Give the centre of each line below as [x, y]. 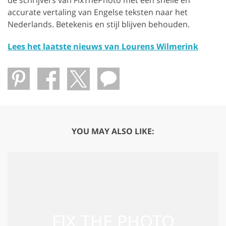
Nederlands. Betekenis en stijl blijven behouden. [99, 24]
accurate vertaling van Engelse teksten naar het [98, 12]
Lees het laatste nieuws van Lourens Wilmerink [103, 46]
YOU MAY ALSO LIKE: [113, 131]
